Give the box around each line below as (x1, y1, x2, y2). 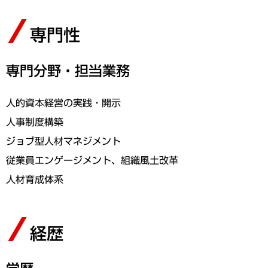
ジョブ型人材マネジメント (6, 135, 121, 147)
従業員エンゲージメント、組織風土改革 (6, 154, 179, 166)
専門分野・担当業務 (6, 62, 130, 78)
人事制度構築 (6, 115, 64, 127)
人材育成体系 (6, 173, 64, 185)
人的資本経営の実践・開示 (6, 96, 121, 108)
